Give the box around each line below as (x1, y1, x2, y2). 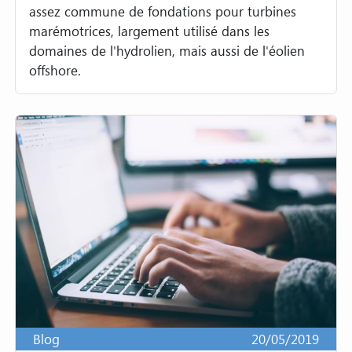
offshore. (29, 60, 82, 79)
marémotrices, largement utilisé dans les (29, 21, 270, 40)
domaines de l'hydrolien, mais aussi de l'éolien (29, 41, 306, 60)
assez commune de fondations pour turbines (29, 2, 297, 20)
